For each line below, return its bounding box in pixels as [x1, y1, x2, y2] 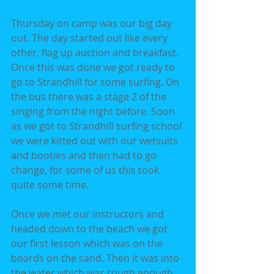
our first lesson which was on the [11, 236, 165, 250]
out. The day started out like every [11, 31, 170, 45]
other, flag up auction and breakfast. [11, 45, 181, 59]
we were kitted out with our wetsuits [11, 133, 180, 147]
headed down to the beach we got [11, 221, 170, 235]
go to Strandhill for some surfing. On [11, 75, 182, 89]
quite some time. [11, 177, 89, 191]
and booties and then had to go [11, 148, 159, 162]
